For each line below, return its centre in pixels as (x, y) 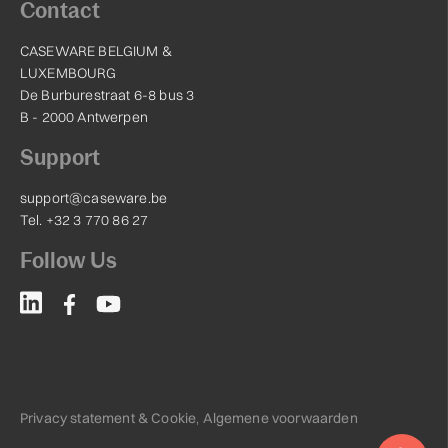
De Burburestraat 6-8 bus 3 (107, 95)
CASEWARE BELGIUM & (96, 51)
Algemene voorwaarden (280, 418)
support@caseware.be (94, 198)
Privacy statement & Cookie (108, 418)
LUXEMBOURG (68, 73)
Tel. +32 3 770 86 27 (84, 220)
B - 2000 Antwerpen (84, 117)
